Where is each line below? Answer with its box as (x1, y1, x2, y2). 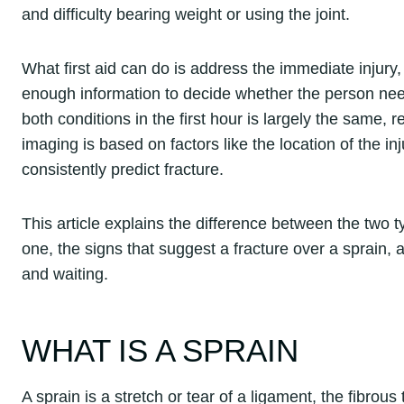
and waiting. (22, 264, 108, 283)
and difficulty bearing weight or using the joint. (22, 5, 350, 23)
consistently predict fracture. (22, 160, 224, 179)
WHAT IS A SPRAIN (22, 333, 298, 369)
